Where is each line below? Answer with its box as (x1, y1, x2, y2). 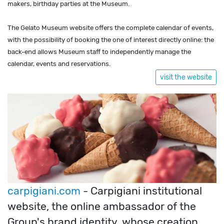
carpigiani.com (7, 184, 80, 197)
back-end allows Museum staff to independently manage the (7, 47, 191, 55)
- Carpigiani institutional (80, 184, 202, 197)
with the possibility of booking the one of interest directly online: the (7, 35, 214, 43)
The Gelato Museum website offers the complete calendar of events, (7, 23, 213, 31)
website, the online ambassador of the (7, 200, 196, 213)
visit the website (160, 72, 212, 81)
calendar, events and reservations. (7, 59, 110, 67)
